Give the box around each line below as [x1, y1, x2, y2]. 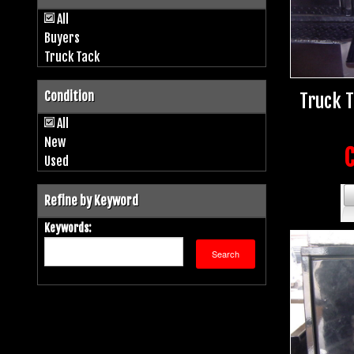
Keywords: [44, 220, 91, 235]
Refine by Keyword [44, 192, 138, 209]
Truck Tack [44, 48, 100, 65]
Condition [44, 88, 94, 104]
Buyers [44, 29, 80, 46]
